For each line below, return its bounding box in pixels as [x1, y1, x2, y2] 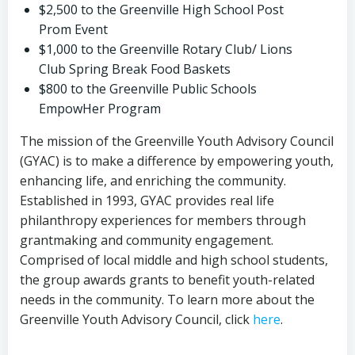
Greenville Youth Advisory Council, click [20, 310, 253, 328]
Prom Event [39, 20, 108, 38]
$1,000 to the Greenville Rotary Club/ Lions [39, 40, 292, 58]
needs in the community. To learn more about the [20, 290, 315, 308]
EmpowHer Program [39, 99, 161, 117]
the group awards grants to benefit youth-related [20, 270, 315, 288]
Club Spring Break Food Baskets [39, 59, 231, 78]
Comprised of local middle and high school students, [20, 250, 328, 269]
